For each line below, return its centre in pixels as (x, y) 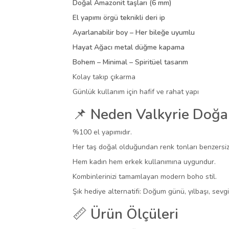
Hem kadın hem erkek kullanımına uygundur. (144, 162)
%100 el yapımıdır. (102, 132)
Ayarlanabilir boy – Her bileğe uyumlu (134, 33)
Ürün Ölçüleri (134, 214)
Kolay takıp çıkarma (104, 77)
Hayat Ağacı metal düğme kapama (129, 48)
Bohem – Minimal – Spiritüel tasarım (130, 62)
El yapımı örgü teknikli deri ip (119, 18)
